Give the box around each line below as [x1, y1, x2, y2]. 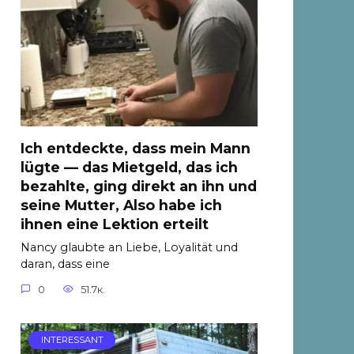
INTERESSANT [40, 334, 104, 346]
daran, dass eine [21, 257, 110, 272]
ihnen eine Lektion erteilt [21, 216, 209, 233]
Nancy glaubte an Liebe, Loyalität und [21, 240, 238, 255]
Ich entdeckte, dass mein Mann [21, 140, 250, 157]
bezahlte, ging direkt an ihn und [21, 178, 257, 195]
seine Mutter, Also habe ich [21, 197, 222, 214]
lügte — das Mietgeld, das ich [21, 159, 238, 176]
